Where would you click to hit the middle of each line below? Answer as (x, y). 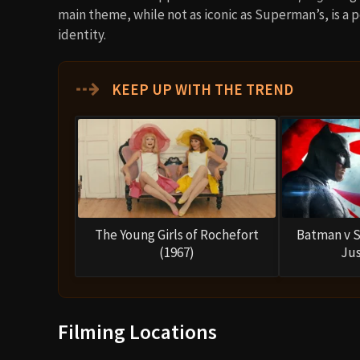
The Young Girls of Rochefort (177, 234)
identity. (82, 34)
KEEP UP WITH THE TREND (201, 89)
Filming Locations (137, 332)
